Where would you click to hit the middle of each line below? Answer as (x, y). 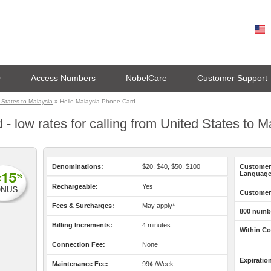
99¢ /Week (158, 264)
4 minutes (156, 225)
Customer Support (232, 78)
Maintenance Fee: (80, 264)
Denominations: (78, 166)
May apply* (158, 206)
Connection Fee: (79, 244)
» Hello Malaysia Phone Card (94, 101)
